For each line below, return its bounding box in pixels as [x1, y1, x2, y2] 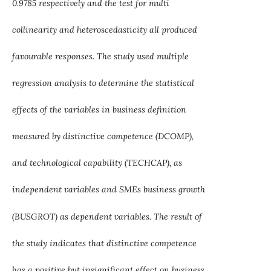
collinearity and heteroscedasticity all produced [11, 24, 197, 36]
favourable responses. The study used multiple [11, 51, 189, 62]
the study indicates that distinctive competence [11, 237, 197, 249]
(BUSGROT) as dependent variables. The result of [11, 211, 202, 222]
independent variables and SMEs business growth [11, 184, 205, 195]
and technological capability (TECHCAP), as [11, 157, 182, 169]
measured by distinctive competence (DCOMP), [11, 131, 194, 142]
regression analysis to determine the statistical [11, 77, 194, 89]
